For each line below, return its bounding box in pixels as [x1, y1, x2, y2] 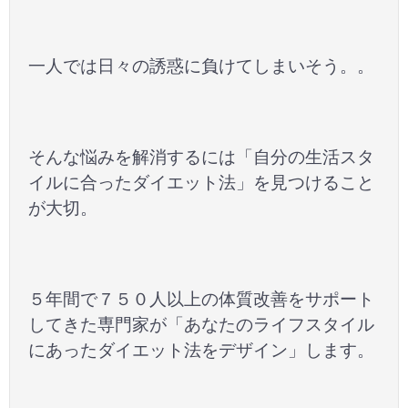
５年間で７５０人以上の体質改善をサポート [28, 286, 374, 310]
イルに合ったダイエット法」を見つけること [28, 169, 374, 193]
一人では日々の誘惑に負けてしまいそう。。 [28, 53, 374, 76]
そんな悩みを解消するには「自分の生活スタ [28, 144, 374, 168]
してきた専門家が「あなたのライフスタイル [28, 311, 374, 335]
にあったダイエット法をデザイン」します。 [28, 337, 374, 361]
